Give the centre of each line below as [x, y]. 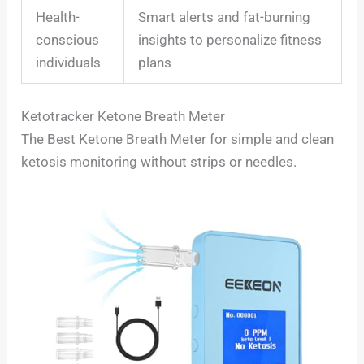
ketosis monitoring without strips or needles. [159, 161]
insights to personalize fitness [230, 40]
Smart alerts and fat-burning [225, 17]
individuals [69, 63]
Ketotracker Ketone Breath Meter [123, 116]
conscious [68, 40]
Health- [58, 17]
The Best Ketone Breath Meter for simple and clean [178, 139]
